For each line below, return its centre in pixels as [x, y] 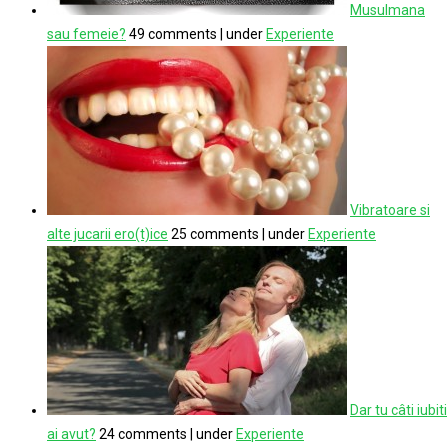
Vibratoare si [390, 209]
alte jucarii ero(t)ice [107, 233]
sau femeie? [86, 33]
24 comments [143, 433]
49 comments [173, 33]
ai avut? [71, 433]
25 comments [215, 233]
